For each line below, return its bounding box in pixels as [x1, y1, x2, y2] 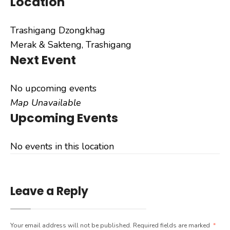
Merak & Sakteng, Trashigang [10, 39, 131, 51]
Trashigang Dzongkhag [10, 24, 105, 37]
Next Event [10, 51, 76, 69]
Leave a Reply [10, 183, 88, 200]
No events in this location [10, 140, 114, 153]
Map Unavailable [10, 97, 81, 109]
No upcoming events [10, 82, 97, 95]
